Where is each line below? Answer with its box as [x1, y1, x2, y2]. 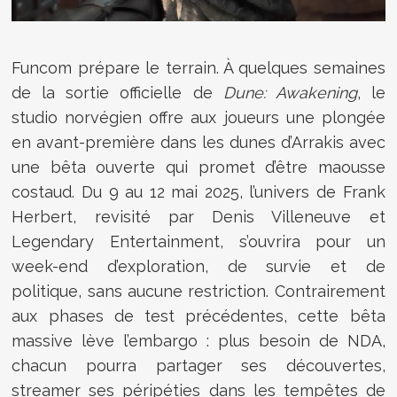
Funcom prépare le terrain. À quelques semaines [12, 58, 385, 77]
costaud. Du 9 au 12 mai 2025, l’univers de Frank [12, 182, 385, 201]
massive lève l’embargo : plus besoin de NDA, [12, 331, 385, 350]
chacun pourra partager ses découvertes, [12, 355, 385, 375]
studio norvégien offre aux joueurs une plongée [12, 107, 385, 127]
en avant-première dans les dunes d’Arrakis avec [12, 132, 385, 152]
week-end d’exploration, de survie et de [12, 256, 385, 276]
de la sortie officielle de [12, 82, 223, 102]
